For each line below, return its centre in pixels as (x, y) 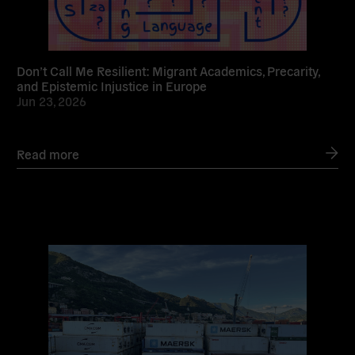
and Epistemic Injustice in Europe (112, 86)
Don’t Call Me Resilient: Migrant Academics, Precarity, (168, 71)
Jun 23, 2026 (52, 101)
